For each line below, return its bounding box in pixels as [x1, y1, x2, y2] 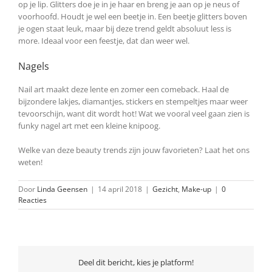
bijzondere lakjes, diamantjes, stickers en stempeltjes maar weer [18, 95, 248, 107]
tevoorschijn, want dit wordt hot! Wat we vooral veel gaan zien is [18, 107, 250, 119]
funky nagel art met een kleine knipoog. [18, 120, 160, 131]
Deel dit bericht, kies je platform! [78, 257, 194, 268]
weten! [18, 156, 42, 168]
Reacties [18, 194, 47, 205]
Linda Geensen [37, 183, 87, 194]
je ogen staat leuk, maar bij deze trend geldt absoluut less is [18, 22, 231, 34]
